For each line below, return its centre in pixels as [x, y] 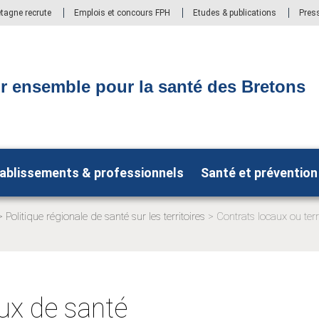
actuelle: [23, 245]
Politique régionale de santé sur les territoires [105, 216]
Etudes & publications [235, 12]
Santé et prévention [259, 172]
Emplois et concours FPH [122, 12]
